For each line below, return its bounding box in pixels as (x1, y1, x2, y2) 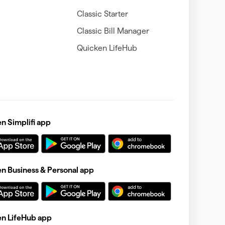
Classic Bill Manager (76, 26, 149, 35)
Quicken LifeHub (76, 43, 137, 52)
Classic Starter (76, 9, 128, 18)
